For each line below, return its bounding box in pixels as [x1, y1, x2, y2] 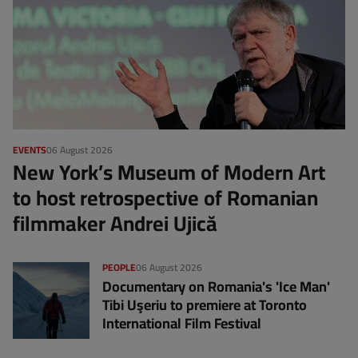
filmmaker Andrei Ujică [13, 204, 217, 244]
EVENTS [13, 141, 46, 160]
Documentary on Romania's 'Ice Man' [102, 273, 330, 300]
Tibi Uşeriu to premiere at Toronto [102, 292, 307, 319]
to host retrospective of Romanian [13, 178, 318, 218]
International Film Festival [102, 310, 261, 337]
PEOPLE [102, 258, 136, 277]
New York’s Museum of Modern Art [13, 153, 325, 193]
